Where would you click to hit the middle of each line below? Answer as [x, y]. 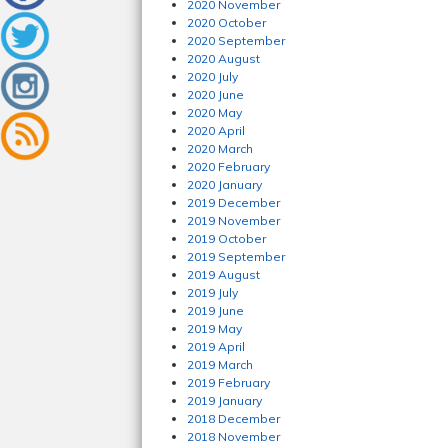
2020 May [214, 112]
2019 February [228, 382]
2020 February [228, 166]
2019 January [224, 400]
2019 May [214, 328]
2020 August [223, 58]
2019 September [236, 256]
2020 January [224, 184]
